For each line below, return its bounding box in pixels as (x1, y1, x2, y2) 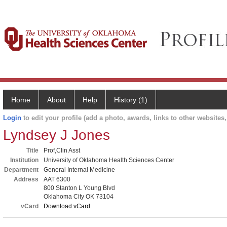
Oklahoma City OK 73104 (44, 193, 113, 200)
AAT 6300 (44, 176, 70, 183)
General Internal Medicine (44, 166, 115, 173)
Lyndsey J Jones (3, 127, 110, 143)
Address (14, 176, 39, 183)
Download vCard (44, 203, 90, 210)
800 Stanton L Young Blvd (44, 184, 115, 192)
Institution (10, 157, 39, 164)
